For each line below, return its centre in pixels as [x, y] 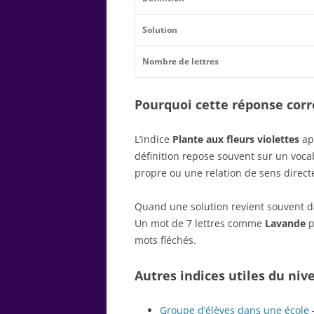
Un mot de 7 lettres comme [200, 223]
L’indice [153, 139]
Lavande [285, 223]
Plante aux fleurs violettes [236, 139]
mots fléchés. [165, 240]
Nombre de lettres [180, 61]
